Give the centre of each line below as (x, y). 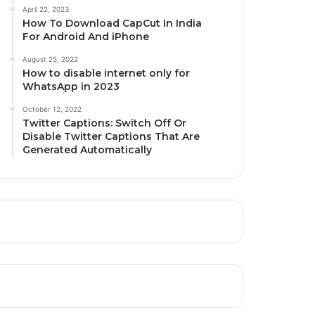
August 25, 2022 (51, 59)
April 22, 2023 (46, 9)
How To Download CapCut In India (112, 23)
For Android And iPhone (86, 36)
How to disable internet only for (107, 73)
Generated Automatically (88, 149)
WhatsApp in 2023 (71, 86)
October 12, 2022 (52, 109)
